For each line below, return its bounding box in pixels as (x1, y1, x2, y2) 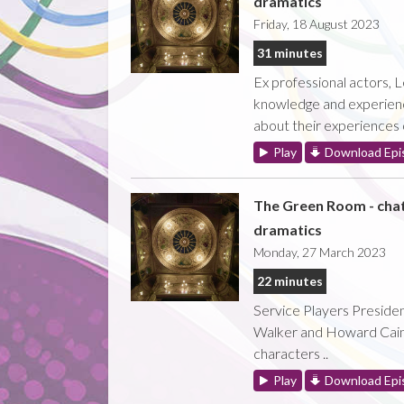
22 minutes (256, 272, 323, 289)
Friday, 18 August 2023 (252, 15, 380, 32)
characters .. (252, 344, 331, 362)
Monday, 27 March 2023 (252, 243, 386, 260)
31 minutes (256, 44, 323, 60)
